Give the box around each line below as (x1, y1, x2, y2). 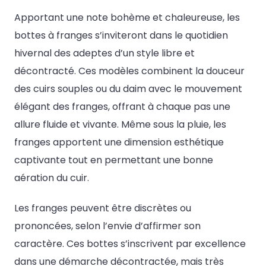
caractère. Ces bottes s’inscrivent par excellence (14, 237, 246, 251)
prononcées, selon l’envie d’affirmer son (14, 219, 201, 233)
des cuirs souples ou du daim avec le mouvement (14, 81, 242, 96)
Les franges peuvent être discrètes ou (14, 201, 191, 216)
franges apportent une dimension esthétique (14, 135, 224, 149)
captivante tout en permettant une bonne (14, 153, 213, 167)
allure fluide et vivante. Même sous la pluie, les (14, 117, 226, 131)
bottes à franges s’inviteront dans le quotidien (14, 28, 228, 42)
